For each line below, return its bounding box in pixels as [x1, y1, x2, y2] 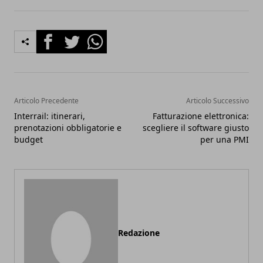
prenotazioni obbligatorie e [14, 122, 122, 134]
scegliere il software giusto [143, 122, 249, 134]
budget [14, 134, 43, 146]
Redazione [118, 227, 160, 239]
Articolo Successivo [186, 96, 249, 106]
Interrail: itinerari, [14, 110, 85, 122]
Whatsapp [83, 30, 128, 43]
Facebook [36, 30, 79, 43]
